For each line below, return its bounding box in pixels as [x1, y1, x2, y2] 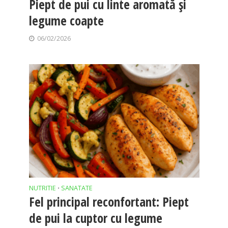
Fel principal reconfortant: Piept [28, 192, 189, 210]
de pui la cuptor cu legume [28, 209, 162, 226]
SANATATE [61, 183, 93, 192]
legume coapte [28, 11, 104, 29]
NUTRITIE [28, 183, 56, 192]
